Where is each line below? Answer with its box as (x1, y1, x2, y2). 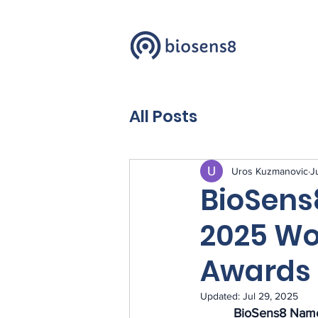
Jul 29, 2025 (243, 290, 298, 302)
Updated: (200, 290, 243, 302)
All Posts (129, 105, 197, 128)
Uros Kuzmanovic (231, 165, 308, 177)
